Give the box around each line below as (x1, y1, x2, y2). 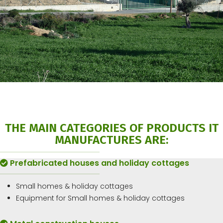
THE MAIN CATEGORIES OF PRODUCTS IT (4, 121, 219, 135)
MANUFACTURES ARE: (55, 133, 168, 147)
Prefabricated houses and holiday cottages (8, 157, 189, 169)
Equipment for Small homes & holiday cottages (16, 193, 185, 203)
